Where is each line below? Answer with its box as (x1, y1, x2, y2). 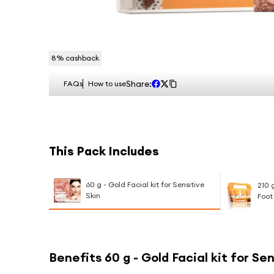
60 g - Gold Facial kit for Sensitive (86, 180, 204, 189)
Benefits (49, 250, 105, 265)
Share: (126, 78, 152, 89)
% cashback (56, 53, 99, 62)
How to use (88, 79, 126, 88)
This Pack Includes (49, 143, 159, 158)
